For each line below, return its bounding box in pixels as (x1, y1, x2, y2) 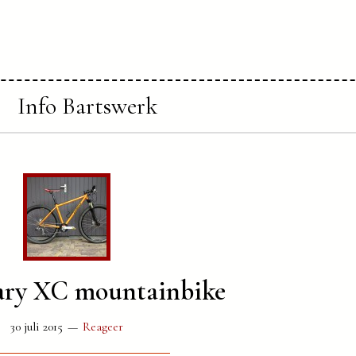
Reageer (83, 319, 123, 335)
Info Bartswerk (17, 91, 157, 121)
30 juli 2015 (10, 319, 63, 335)
